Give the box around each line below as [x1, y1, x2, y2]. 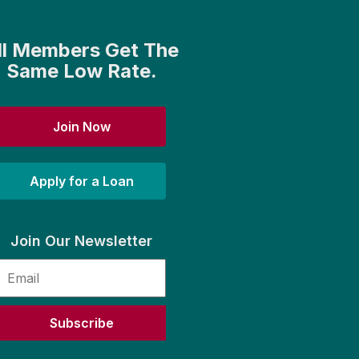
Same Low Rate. [6, 59, 157, 83]
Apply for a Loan [29, 173, 134, 189]
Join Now [52, 119, 111, 135]
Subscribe [49, 315, 114, 331]
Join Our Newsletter [10, 232, 152, 249]
